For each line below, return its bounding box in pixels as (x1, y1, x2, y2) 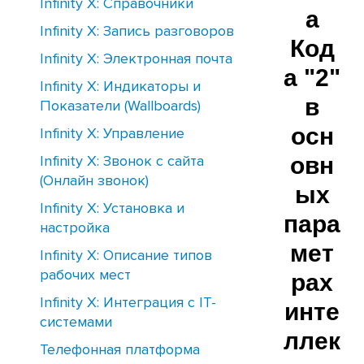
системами (40, 313, 112, 331)
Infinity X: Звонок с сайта (40, 152, 204, 170)
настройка (40, 219, 110, 236)
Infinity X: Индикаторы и (40, 77, 201, 95)
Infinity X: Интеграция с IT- (40, 293, 216, 311)
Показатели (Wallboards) (40, 97, 201, 115)
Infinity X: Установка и (40, 199, 184, 217)
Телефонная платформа (40, 340, 200, 358)
